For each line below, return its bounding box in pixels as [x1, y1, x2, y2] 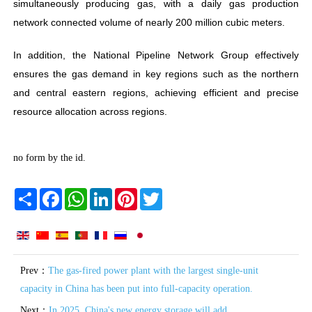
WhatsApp [86, 187, 128, 198]
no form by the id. [13, 152, 86, 163]
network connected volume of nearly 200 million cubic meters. [13, 16, 285, 28]
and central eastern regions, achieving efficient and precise [13, 86, 299, 98]
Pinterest [136, 187, 171, 198]
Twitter [162, 187, 191, 198]
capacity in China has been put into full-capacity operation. [19, 283, 253, 294]
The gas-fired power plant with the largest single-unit [47, 265, 258, 276]
